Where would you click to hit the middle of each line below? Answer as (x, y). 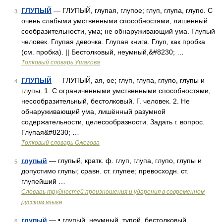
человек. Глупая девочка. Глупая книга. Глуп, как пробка (113, 42)
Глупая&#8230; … (50, 132)
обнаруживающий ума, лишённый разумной (93, 111)
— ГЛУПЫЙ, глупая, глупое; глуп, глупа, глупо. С (132, 10)
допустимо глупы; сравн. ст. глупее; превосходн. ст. (105, 171)
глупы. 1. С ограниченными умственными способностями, (116, 91)
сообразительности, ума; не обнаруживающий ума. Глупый (118, 31)
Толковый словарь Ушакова (61, 62)
